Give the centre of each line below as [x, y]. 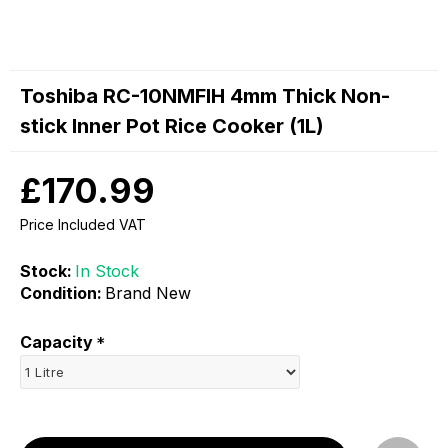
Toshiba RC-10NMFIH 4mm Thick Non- [205, 96]
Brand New [148, 293]
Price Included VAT [83, 224]
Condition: [61, 293]
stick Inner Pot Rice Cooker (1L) [172, 126]
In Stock [107, 271]
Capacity [56, 342]
